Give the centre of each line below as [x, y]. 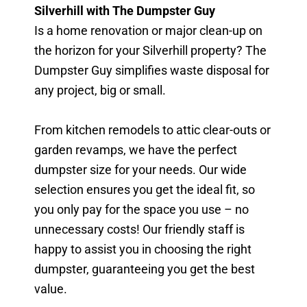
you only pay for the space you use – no [142, 209]
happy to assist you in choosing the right [143, 249]
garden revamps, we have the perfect [136, 149]
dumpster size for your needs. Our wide [140, 169]
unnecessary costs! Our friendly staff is [139, 229]
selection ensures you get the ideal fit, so [145, 189]
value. [51, 288]
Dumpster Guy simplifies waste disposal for [152, 70]
